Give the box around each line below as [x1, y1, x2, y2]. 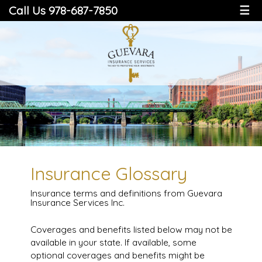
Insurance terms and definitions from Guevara [30, 188, 222, 199]
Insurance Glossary [30, 162, 187, 185]
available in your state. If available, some [30, 237, 196, 248]
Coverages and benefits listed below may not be [30, 224, 232, 235]
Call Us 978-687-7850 [9, 3, 118, 18]
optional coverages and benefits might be [30, 250, 205, 261]
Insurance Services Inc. [30, 197, 125, 208]
